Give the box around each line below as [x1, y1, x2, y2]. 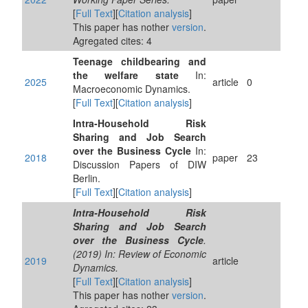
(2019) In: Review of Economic [73, 247, 206, 261]
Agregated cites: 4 [73, 34, 152, 47]
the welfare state [73, 68, 179, 82]
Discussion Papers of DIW [73, 157, 206, 171]
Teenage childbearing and [73, 54, 206, 68]
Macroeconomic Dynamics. [73, 82, 190, 96]
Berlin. [73, 171, 100, 185]
